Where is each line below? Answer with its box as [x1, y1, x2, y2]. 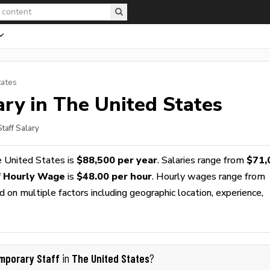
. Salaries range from [157, 154, 246, 166]
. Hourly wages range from [152, 171, 265, 182]
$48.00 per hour [77, 171, 152, 182]
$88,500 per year [77, 154, 157, 166]
